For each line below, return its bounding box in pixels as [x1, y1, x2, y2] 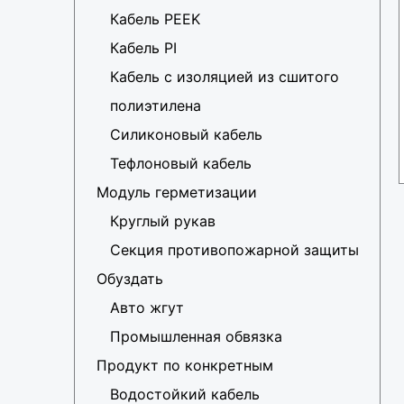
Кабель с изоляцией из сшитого [110, 68, 339, 87]
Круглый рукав [110, 212, 216, 231]
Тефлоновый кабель [110, 154, 252, 173]
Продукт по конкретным [96, 356, 273, 375]
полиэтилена [110, 96, 201, 115]
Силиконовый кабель [110, 125, 262, 144]
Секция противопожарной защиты [110, 241, 359, 260]
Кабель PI [110, 39, 177, 58]
